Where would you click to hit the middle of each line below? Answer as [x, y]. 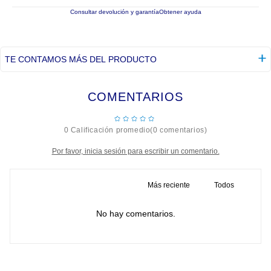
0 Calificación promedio [107, 130]
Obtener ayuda [180, 12]
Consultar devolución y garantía [114, 12]
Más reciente [168, 185]
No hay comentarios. [135, 214]
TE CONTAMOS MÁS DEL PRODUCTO [81, 59]
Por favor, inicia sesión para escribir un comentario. [135, 151]
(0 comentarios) [179, 130]
